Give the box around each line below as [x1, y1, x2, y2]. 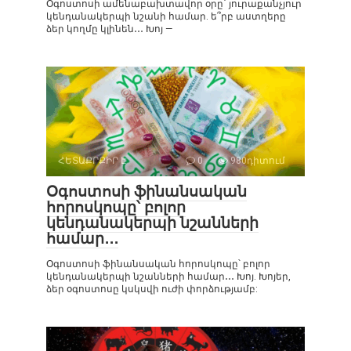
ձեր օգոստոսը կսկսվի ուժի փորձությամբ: [46, 283, 258, 295]
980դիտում [228, 154, 285, 166]
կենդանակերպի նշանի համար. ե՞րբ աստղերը [46, 10, 286, 22]
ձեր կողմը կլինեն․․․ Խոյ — [46, 23, 172, 34]
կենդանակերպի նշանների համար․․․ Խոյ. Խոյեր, [46, 270, 291, 282]
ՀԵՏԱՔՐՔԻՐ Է [58, 154, 127, 166]
